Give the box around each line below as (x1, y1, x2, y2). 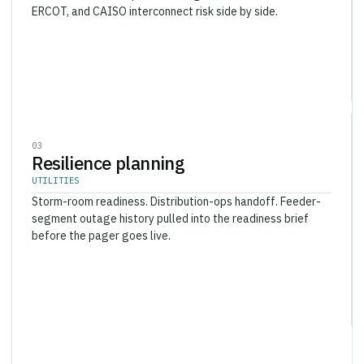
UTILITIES (32, 163, 80, 175)
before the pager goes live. (32, 217, 171, 232)
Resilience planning (32, 140, 185, 164)
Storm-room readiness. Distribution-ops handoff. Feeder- (32, 183, 321, 198)
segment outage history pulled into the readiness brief (32, 200, 309, 215)
